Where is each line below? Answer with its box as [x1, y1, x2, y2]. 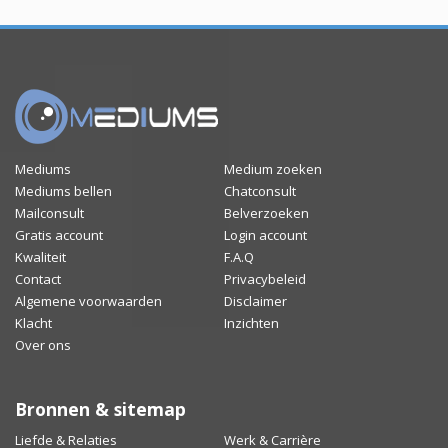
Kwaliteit [15, 248, 66, 267]
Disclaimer [224, 292, 287, 311]
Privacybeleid [224, 270, 306, 289]
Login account [224, 226, 307, 245]
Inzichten [224, 314, 279, 333]
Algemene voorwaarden [15, 292, 162, 311]
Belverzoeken [224, 204, 309, 223]
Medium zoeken [224, 160, 322, 179]
